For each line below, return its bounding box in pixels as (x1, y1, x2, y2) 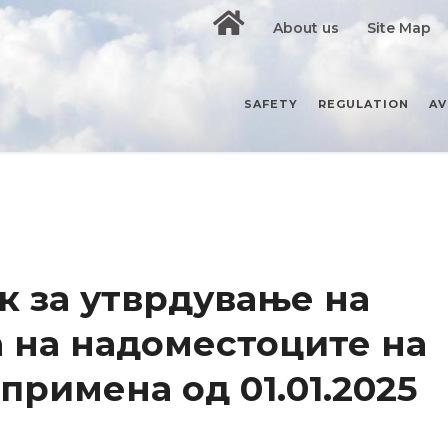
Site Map (367, 19, 432, 37)
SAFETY (244, 97, 298, 111)
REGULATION (318, 97, 409, 111)
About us (273, 19, 340, 37)
